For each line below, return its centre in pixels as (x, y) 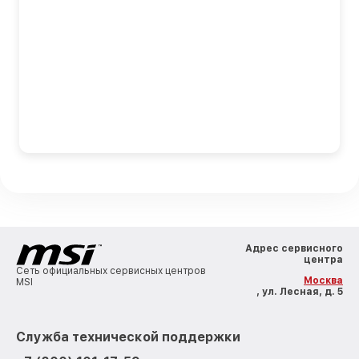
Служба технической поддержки (128, 337)
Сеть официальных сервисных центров (111, 270)
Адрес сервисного (294, 248)
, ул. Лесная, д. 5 (300, 291)
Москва (323, 280)
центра (323, 259)
